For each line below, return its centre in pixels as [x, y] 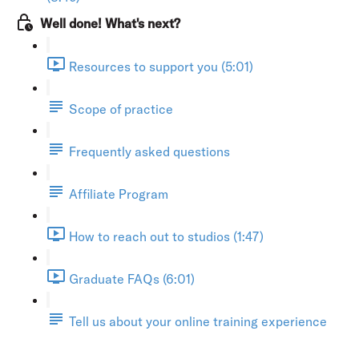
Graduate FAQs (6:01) [132, 278]
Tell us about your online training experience [198, 321]
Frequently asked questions [149, 151]
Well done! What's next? [110, 23]
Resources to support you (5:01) [161, 66]
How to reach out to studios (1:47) [166, 236]
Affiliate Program [119, 194]
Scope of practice [121, 109]
